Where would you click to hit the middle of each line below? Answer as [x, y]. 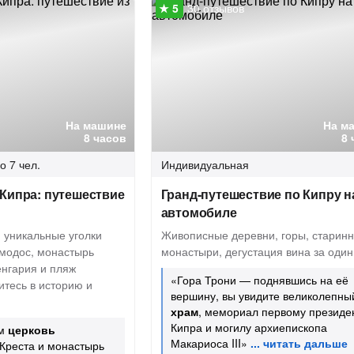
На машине [96, 125]
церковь [32, 330]
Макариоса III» [209, 343]
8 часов [105, 137]
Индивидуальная [205, 164]
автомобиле [199, 212]
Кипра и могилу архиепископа [249, 327]
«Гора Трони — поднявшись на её [259, 280]
